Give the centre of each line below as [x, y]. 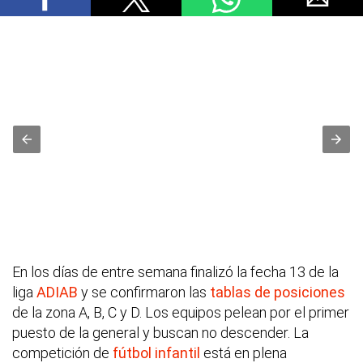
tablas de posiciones [278, 293]
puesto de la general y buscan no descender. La [160, 333]
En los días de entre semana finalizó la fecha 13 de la [175, 272]
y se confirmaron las [144, 293]
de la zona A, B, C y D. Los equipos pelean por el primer [181, 313]
